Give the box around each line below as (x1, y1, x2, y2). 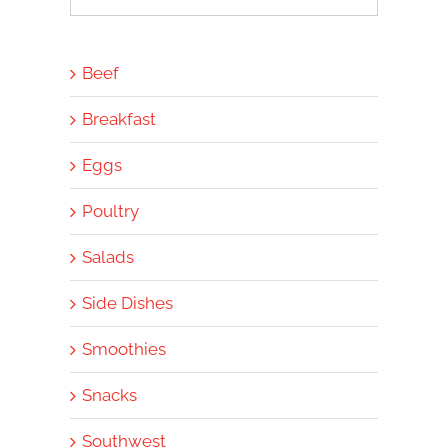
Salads (82, 247, 134, 268)
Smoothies (82, 339, 166, 360)
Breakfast (82, 109, 156, 130)
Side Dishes (82, 293, 173, 314)
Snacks (82, 385, 137, 406)
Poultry (82, 201, 139, 222)
